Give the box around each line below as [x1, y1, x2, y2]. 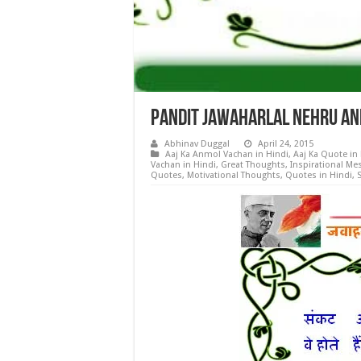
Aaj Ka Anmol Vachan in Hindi [165, 149, 288, 160]
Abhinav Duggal [164, 139, 230, 149]
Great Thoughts [221, 160, 285, 170]
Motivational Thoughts [187, 170, 280, 180]
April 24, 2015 [258, 139, 313, 149]
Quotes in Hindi [285, 170, 352, 180]
